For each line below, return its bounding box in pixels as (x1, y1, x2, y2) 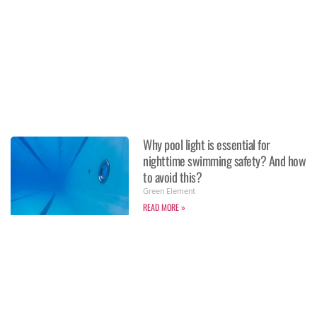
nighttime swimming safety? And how (143, 151, 306, 170)
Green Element (143, 184, 196, 200)
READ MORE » (143, 200, 186, 213)
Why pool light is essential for (143, 134, 270, 154)
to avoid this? (143, 167, 202, 186)
